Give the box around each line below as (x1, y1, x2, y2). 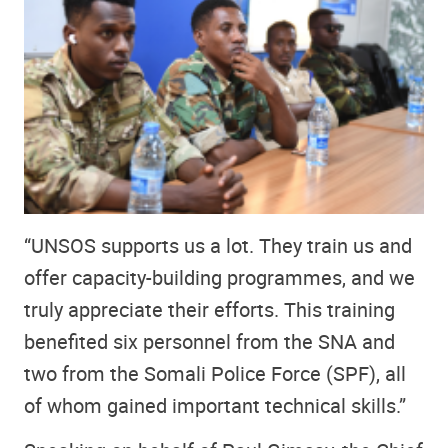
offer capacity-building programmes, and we (24, 264, 415, 292)
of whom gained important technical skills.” (24, 392, 406, 420)
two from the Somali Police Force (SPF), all (24, 360, 406, 388)
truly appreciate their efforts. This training (24, 296, 395, 324)
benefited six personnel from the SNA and (24, 328, 395, 356)
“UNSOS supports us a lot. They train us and (24, 232, 412, 260)
